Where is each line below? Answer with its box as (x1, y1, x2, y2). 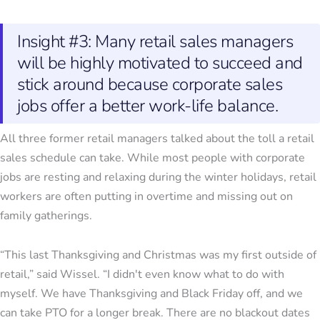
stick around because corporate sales (17, 73, 282, 96)
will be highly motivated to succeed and (17, 51, 303, 75)
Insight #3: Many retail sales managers (17, 30, 293, 54)
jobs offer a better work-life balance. (17, 94, 278, 118)
